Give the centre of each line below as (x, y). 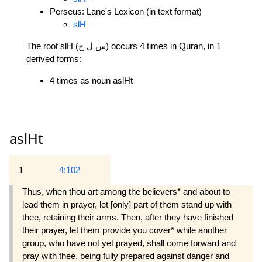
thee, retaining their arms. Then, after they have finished (128, 218)
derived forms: (54, 58)
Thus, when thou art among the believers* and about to (126, 192)
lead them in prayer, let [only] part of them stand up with (127, 205)
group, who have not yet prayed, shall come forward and (129, 243)
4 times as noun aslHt (91, 80)
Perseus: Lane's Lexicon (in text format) (126, 11)
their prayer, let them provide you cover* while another (125, 230)
